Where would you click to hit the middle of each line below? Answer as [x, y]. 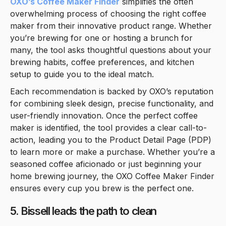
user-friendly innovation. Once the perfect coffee [104, 115]
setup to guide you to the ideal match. [82, 74]
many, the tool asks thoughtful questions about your [111, 50]
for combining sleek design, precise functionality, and [112, 103]
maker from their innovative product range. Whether [111, 25]
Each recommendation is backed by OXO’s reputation [112, 91]
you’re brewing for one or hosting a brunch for [101, 38]
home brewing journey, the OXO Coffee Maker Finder [112, 176]
